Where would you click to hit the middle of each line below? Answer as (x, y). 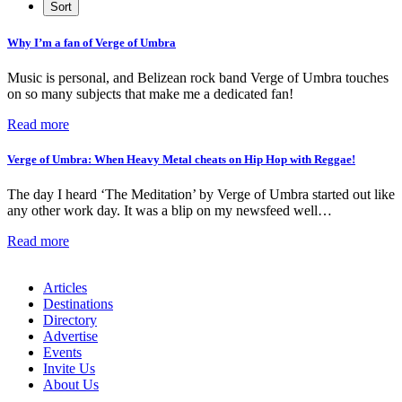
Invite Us (69, 369)
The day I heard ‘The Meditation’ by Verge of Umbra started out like (201, 195)
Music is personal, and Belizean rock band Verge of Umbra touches (198, 77)
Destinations (78, 304)
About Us (71, 385)
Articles (65, 288)
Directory (70, 320)
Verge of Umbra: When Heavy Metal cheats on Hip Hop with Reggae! (181, 160)
